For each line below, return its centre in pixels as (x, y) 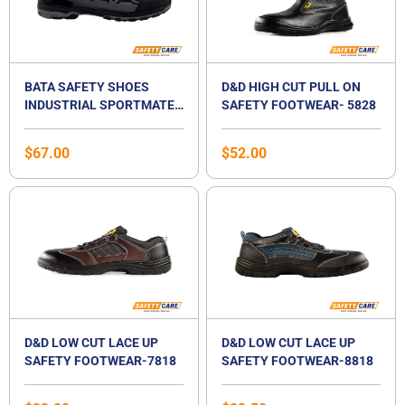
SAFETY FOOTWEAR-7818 (100, 361)
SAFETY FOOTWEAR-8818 (297, 361)
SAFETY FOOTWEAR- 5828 (299, 105)
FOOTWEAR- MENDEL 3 (92, 141)
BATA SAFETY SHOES (87, 87)
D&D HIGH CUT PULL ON (291, 87)
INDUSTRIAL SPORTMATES (104, 105)
